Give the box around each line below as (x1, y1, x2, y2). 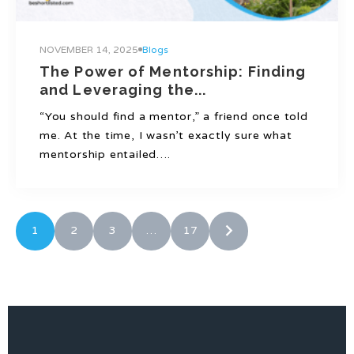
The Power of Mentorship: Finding (40, 62, 307, 80)
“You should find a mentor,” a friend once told (40, 109, 308, 123)
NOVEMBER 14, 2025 (40, 43, 138, 55)
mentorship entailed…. (40, 147, 171, 161)
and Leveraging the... (40, 81, 207, 98)
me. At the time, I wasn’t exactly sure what (40, 128, 292, 142)
